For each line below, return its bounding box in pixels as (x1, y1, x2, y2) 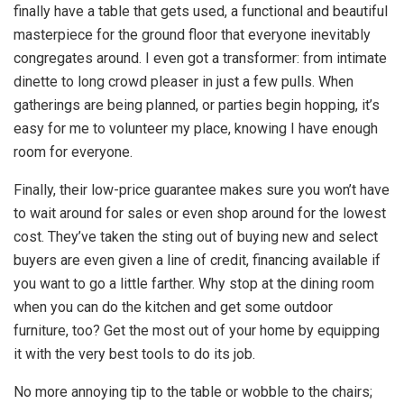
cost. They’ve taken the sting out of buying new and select (14, 228, 378, 246)
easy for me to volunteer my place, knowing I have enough (14, 120, 378, 138)
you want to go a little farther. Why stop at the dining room (14, 275, 374, 293)
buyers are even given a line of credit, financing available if (14, 252, 381, 270)
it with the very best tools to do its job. (14, 345, 255, 363)
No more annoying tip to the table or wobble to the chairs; (14, 383, 372, 401)
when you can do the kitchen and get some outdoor (14, 298, 333, 317)
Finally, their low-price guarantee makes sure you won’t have (14, 181, 390, 199)
